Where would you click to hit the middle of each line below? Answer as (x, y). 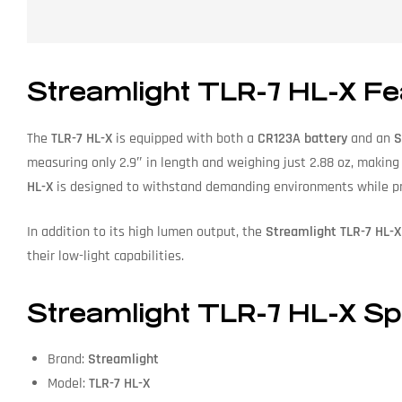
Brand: (67, 360)
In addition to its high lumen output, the (146, 232)
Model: (68, 384)
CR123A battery (302, 138)
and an (371, 138)
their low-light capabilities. (105, 256)
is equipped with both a (185, 138)
